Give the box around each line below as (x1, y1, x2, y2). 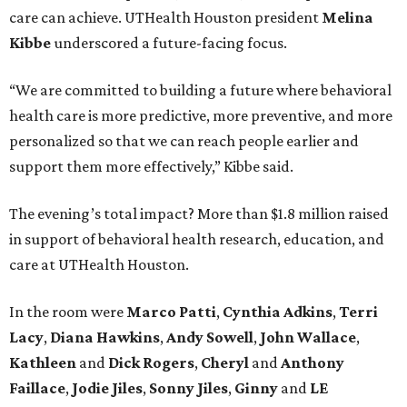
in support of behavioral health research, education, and (9, 230, 384, 249)
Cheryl (201, 353, 252, 372)
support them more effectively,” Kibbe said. (9, 157, 293, 176)
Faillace (9, 379, 65, 398)
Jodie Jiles (72, 379, 143, 398)
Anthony (278, 353, 344, 372)
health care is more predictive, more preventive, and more (9, 106, 392, 125)
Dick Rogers (105, 353, 194, 372)
